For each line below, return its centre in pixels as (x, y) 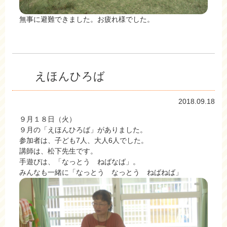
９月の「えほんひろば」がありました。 (83, 129)
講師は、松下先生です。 (58, 151)
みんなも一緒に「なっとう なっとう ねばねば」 (101, 172)
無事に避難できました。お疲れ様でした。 (87, 19)
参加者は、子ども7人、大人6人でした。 (84, 140)
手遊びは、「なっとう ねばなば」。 (80, 161)
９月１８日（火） (51, 119)
